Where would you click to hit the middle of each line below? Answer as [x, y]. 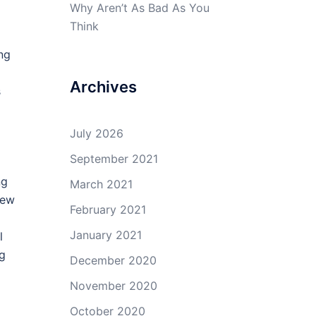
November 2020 [113, 286]
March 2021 [101, 184]
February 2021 [108, 209]
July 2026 [96, 133]
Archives [103, 87]
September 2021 [114, 159]
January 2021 [105, 235]
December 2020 [113, 260]
